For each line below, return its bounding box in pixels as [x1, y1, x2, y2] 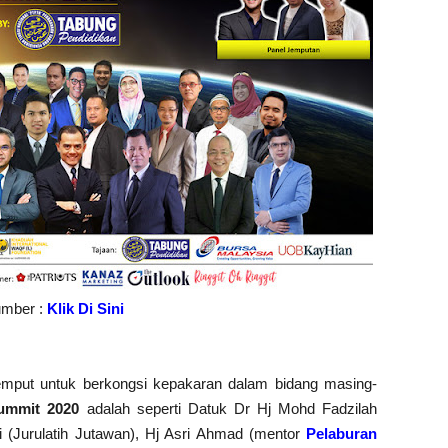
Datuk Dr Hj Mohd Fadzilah [187, 400, 378, 417]
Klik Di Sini [46, 300, 124, 317]
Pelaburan [306, 425, 378, 442]
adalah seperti [79, 400, 188, 417]
